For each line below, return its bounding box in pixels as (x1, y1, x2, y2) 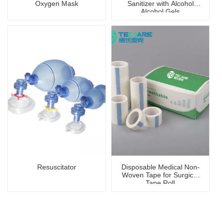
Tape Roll (146, 178, 175, 187)
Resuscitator (37, 163, 76, 171)
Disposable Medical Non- (121, 163, 200, 171)
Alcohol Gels (141, 7, 180, 15)
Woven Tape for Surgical (122, 170, 199, 179)
